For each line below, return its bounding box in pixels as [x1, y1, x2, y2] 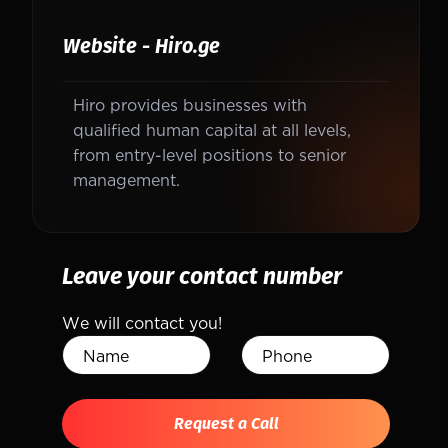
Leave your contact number [62, 262, 342, 290]
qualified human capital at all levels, [73, 120, 351, 139]
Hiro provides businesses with [73, 95, 307, 114]
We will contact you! [62, 313, 222, 332]
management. [73, 170, 180, 189]
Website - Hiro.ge [63, 34, 220, 58]
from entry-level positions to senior [73, 145, 346, 164]
